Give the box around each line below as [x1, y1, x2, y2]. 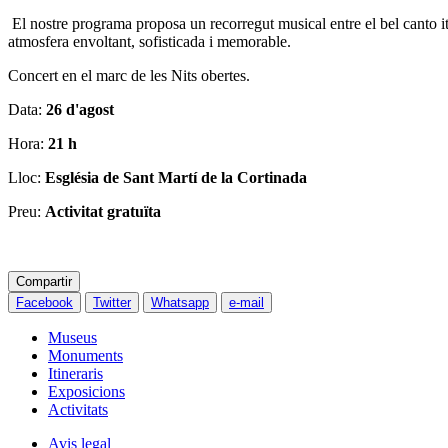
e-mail [229, 294, 264, 310]
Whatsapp [151, 294, 209, 310]
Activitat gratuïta [45, 202, 161, 220]
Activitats [48, 400, 108, 418]
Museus [48, 328, 97, 346]
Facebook [16, 294, 73, 310]
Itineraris [48, 364, 103, 382]
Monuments [48, 346, 123, 364]
